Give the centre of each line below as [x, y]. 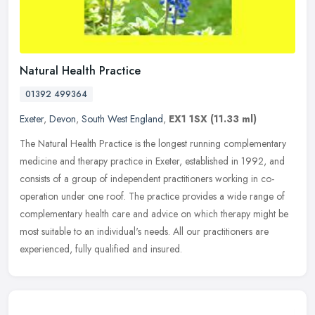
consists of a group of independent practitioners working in [139, 178]
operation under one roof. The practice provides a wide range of [152, 196]
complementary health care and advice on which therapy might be [154, 213]
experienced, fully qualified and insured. [101, 249]
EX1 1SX [188, 118]
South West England [122, 118]
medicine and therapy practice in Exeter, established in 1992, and [152, 161]
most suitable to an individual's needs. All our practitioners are [144, 231]
